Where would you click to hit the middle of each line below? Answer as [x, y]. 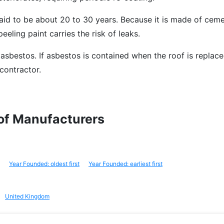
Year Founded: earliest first [125, 164]
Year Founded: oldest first [44, 164]
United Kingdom [27, 196]
